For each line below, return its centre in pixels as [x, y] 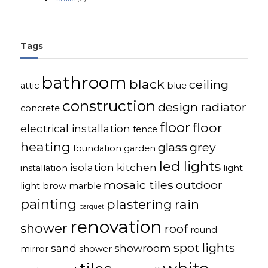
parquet [92, 207]
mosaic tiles [139, 185]
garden [140, 149]
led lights [190, 167]
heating [46, 147]
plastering [140, 204]
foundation [98, 149]
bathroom [84, 83]
